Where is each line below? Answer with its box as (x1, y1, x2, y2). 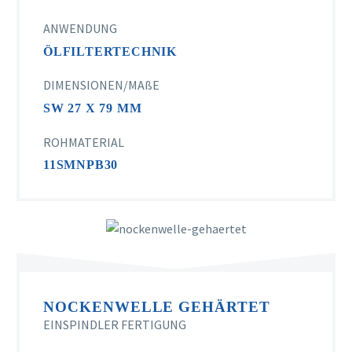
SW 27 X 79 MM (43, 101, 142, 115)
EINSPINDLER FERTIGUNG (43, 317, 186, 333)
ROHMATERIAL (43, 134, 124, 150)
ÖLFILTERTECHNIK (43, 44, 177, 58)
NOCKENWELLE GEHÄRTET (43, 298, 270, 315)
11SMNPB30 (43, 158, 119, 172)
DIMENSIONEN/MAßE (43, 77, 159, 93)
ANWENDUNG (43, 20, 117, 37)
